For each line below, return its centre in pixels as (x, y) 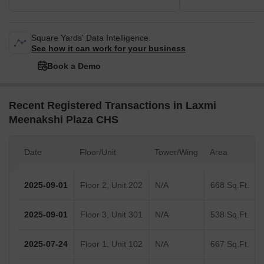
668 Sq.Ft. (230, 185)
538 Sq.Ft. (230, 215)
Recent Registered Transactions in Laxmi (113, 106)
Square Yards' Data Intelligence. (91, 38)
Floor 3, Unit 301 (111, 215)
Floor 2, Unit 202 (111, 185)
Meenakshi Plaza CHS (64, 120)
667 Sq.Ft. (230, 244)
